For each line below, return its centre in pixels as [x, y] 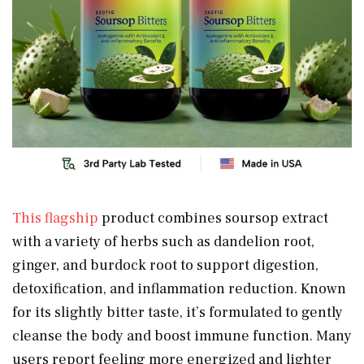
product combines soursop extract [215, 218]
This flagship [57, 218]
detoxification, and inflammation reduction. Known [179, 288]
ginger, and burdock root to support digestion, [165, 265]
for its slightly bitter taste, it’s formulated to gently [178, 312]
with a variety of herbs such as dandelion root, [163, 241]
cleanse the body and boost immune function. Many [182, 336]
